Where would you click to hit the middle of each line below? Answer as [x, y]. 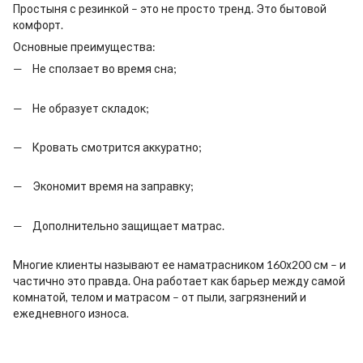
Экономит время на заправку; [113, 186]
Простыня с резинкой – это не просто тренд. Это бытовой [170, 9]
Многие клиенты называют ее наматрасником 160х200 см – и [179, 265]
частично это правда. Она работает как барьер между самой [179, 281]
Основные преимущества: [84, 47]
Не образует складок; [91, 108]
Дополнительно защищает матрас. [128, 225]
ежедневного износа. [71, 314]
